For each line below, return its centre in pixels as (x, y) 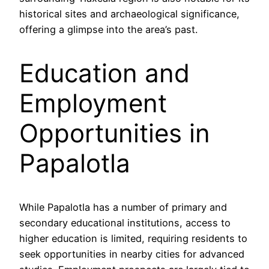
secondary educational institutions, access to (125, 222)
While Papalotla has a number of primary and (123, 207)
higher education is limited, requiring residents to (133, 238)
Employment (93, 103)
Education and (104, 73)
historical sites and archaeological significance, (129, 14)
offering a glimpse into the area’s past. (108, 30)
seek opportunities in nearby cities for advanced (132, 254)
